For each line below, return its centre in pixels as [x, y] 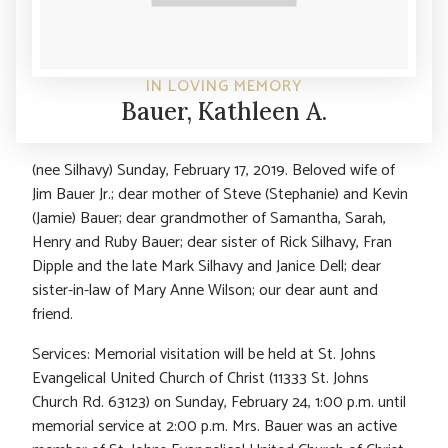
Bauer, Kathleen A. [224, 111]
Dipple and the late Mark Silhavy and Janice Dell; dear [206, 266]
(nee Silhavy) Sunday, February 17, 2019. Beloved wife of [213, 170]
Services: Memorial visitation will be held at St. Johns [204, 354]
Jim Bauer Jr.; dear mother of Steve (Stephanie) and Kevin [220, 194]
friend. [52, 314]
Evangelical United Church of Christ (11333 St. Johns [200, 378]
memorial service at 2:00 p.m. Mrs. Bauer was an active [214, 426]
